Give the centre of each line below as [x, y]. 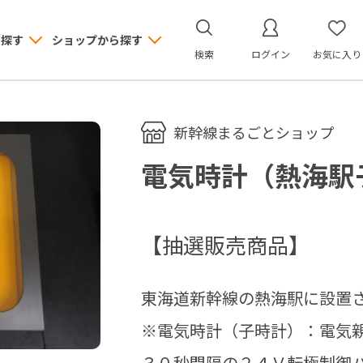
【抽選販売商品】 [225, 244]
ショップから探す [97, 39]
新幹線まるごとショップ [254, 132]
